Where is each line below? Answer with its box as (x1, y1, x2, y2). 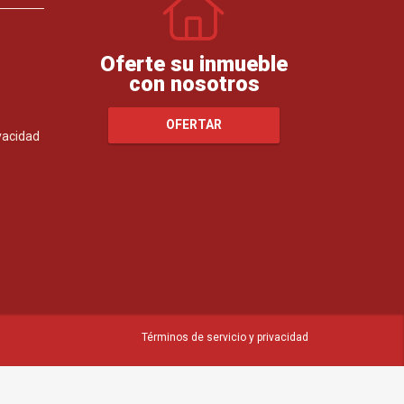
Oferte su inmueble (100, 50, 289, 77)
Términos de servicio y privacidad (142, 330, 308, 344)
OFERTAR (166, 117, 223, 133)
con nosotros (128, 70, 260, 96)
